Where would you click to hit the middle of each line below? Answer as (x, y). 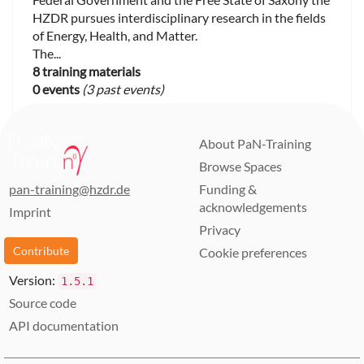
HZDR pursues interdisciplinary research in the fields (179, 17)
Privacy (220, 230)
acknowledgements (253, 207)
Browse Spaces (240, 166)
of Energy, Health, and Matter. (115, 35)
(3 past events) (123, 89)
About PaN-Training (255, 143)
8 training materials (87, 71)
